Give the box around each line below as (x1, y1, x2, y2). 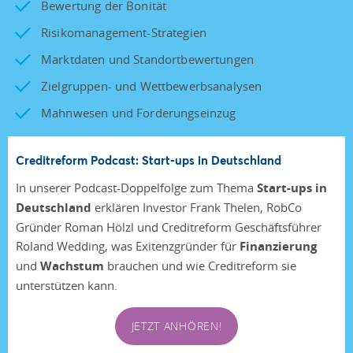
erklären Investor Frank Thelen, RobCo (91, 199, 302, 215)
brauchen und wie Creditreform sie (104, 257, 296, 273)
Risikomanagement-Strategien (41, 24, 207, 40)
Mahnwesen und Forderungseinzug (41, 104, 236, 121)
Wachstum (40, 257, 104, 274)
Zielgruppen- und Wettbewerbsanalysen (41, 77, 262, 94)
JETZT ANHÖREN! (131, 318, 222, 333)
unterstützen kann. (16, 277, 117, 293)
